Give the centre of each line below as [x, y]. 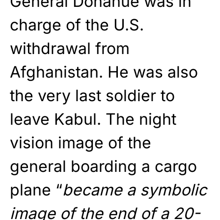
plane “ [36, 190]
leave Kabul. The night [93, 119]
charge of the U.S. [77, 25]
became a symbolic [135, 190]
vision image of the [81, 143]
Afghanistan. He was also [104, 72]
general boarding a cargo [103, 166]
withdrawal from [70, 49]
